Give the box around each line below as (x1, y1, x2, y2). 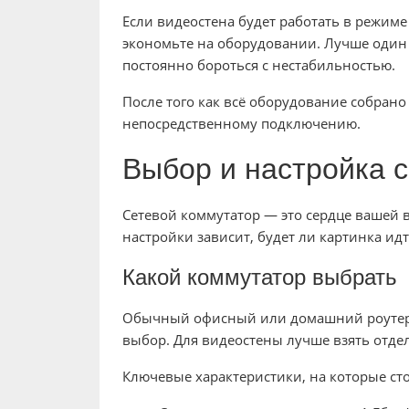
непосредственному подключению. (121, 114, 361, 133)
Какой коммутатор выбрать (121, 265, 397, 290)
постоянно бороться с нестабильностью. (121, 56, 395, 75)
